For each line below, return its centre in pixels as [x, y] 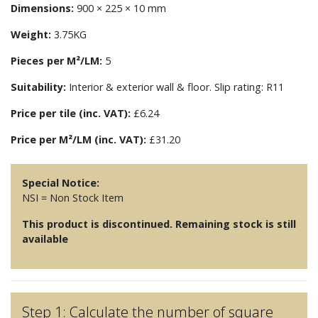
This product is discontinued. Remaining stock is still [159, 224]
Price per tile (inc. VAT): [71, 113]
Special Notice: [61, 182]
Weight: [31, 34]
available [45, 238]
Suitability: [38, 87]
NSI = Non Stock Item [73, 197]
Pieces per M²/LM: [56, 60]
